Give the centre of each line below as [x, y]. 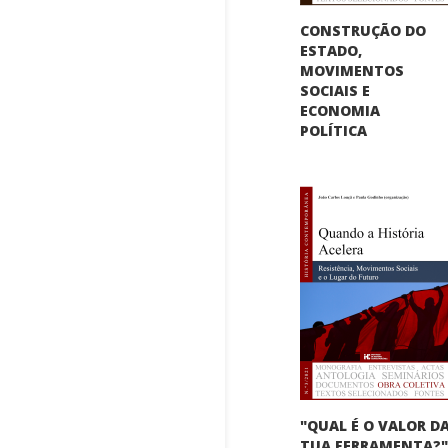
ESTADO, [331, 50]
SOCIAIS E [335, 90]
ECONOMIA [340, 110]
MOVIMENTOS [352, 70]
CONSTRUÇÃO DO [363, 30]
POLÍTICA [334, 130]
